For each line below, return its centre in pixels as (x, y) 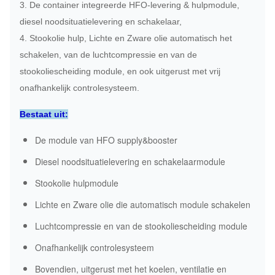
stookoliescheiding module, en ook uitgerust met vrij (120, 71)
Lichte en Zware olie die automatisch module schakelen (143, 204)
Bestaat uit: (44, 114)
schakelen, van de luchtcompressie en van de (108, 55)
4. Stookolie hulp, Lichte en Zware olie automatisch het (126, 38)
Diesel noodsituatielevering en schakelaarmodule (130, 161)
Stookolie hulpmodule (77, 183)
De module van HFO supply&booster (106, 140)
